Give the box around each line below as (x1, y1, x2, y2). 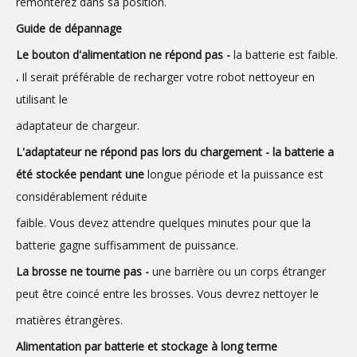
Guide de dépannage (16, 20, 122, 36)
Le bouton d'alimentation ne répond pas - (16, 46, 233, 62)
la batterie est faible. (233, 46, 338, 62)
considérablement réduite (16, 188, 147, 204)
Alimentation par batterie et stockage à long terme (16, 338, 277, 354)
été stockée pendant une (16, 166, 147, 182)
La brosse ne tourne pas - (16, 263, 152, 279)
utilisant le (16, 91, 68, 107)
